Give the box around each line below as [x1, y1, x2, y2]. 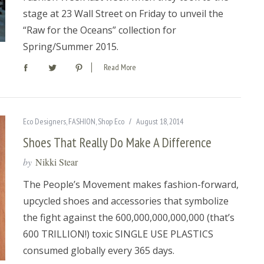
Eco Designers [23, 115, 66, 127]
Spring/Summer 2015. [23, 40, 118, 54]
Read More [104, 62, 136, 73]
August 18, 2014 [136, 115, 183, 127]
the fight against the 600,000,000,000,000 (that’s [23, 210, 235, 224]
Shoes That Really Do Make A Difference [23, 133, 212, 151]
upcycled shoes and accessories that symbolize [23, 194, 229, 207]
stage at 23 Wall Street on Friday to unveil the [23, 7, 223, 21]
